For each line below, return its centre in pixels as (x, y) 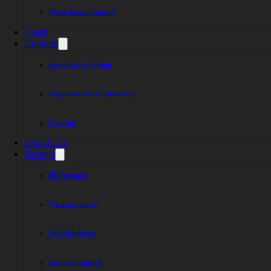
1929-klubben (72, 233)
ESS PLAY (47, 142)
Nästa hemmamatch (82, 12)
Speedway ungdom (80, 65)
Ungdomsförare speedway (93, 94)
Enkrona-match (75, 263)
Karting (62, 123)
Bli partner (67, 175)
